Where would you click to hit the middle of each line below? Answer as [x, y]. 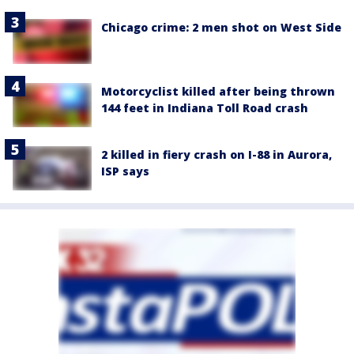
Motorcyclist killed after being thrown [218, 91]
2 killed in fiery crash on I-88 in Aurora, [217, 154]
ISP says [125, 171]
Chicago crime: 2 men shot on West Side [221, 28]
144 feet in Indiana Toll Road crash [205, 107]
